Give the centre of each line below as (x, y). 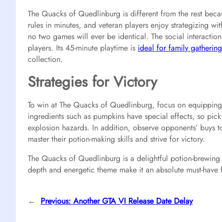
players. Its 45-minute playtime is (83, 48)
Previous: (56, 201)
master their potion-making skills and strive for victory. (116, 139)
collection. (45, 59)
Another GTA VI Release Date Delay (133, 201)
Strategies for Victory (92, 82)
